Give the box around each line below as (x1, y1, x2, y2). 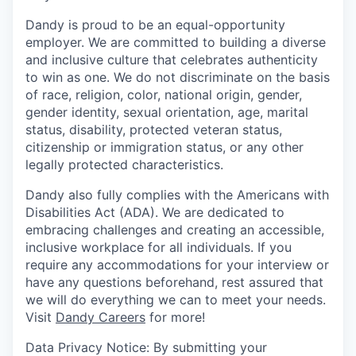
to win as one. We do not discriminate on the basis (25, 69, 330, 86)
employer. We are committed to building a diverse (25, 34, 326, 51)
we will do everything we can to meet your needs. (25, 292, 326, 308)
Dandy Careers (56, 309, 145, 326)
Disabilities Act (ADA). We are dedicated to (25, 204, 284, 221)
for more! (145, 309, 205, 326)
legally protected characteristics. (25, 157, 223, 173)
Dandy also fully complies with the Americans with (25, 187, 329, 203)
